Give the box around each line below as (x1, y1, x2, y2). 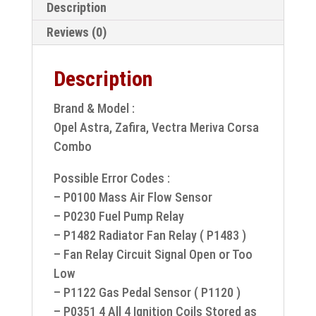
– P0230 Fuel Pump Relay (53, 209, 184, 224)
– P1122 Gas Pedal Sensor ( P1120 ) (53, 285, 241, 300)
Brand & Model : (53, 101, 135, 116)
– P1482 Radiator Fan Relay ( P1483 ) (53, 228, 246, 243)
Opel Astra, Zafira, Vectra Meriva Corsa (53, 120, 259, 135)
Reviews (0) (46, 25, 107, 39)
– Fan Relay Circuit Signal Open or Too (53, 247, 253, 262)
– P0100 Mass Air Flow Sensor (53, 190, 212, 205)
